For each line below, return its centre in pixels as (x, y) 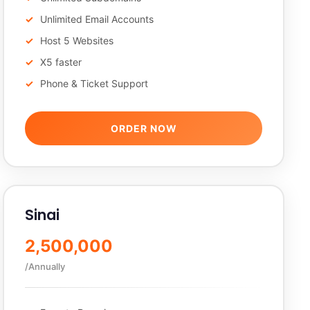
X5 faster (61, 62)
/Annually (45, 266)
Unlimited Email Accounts (97, 19)
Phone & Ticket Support (94, 83)
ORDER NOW (144, 128)
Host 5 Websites (77, 40)
